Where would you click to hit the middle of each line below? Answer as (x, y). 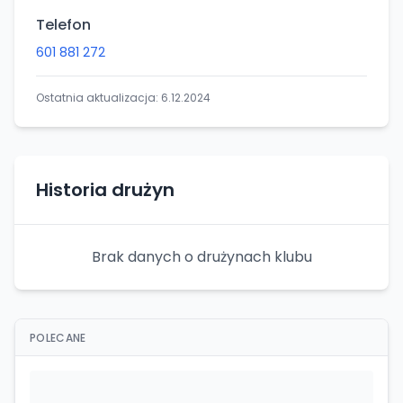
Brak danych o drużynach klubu (201, 257)
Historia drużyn (105, 190)
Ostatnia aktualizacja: (99, 98)
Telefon (63, 25)
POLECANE (58, 338)
